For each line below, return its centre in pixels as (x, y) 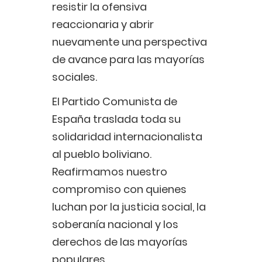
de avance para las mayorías (128, 60)
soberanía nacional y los (115, 225)
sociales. (75, 77)
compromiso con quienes (119, 189)
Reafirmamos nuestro (110, 172)
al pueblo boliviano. (102, 154)
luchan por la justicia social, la (129, 207)
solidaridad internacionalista (127, 137)
